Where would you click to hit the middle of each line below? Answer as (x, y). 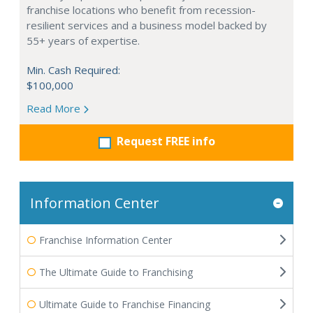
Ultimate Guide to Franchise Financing (125, 304)
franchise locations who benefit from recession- (141, 10)
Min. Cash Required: (73, 70)
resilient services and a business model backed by (147, 25)
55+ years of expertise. (83, 41)
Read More (55, 108)
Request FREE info (166, 141)
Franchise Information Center (105, 240)
